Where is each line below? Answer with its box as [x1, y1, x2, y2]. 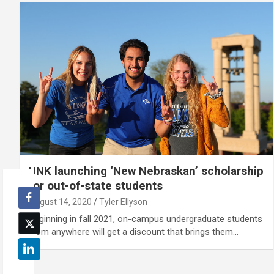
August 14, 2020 [29, 196, 92, 207]
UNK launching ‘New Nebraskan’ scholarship [29, 163, 264, 178]
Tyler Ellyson [99, 196, 147, 207]
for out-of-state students [29, 178, 163, 193]
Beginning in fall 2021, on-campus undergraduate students [29, 213, 262, 224]
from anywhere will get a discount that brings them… [29, 226, 239, 237]
